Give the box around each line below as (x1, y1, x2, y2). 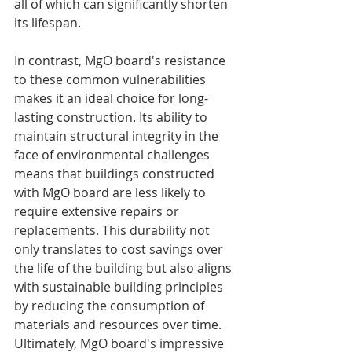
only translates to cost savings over (14, 240, 226, 258)
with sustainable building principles (14, 277, 226, 295)
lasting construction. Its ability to (14, 108, 211, 126)
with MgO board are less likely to (14, 183, 209, 201)
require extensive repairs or (14, 202, 182, 220)
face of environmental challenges (14, 145, 213, 163)
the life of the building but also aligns (14, 258, 235, 277)
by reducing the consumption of (14, 296, 207, 314)
